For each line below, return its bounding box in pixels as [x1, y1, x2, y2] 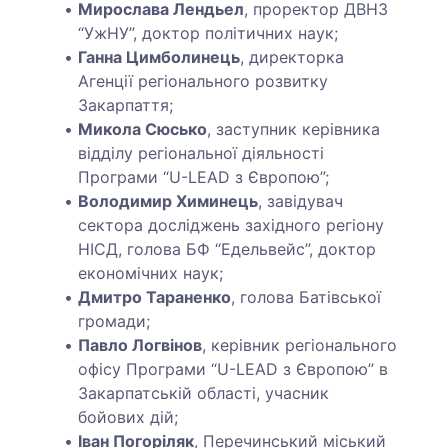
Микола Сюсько [78, 118, 208, 139]
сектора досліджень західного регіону [78, 214, 385, 235]
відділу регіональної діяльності [78, 142, 325, 163]
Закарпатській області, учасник [78, 382, 330, 403]
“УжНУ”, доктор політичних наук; [78, 22, 349, 43]
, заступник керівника [207, 118, 381, 139]
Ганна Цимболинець [78, 46, 241, 67]
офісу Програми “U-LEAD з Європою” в [78, 358, 389, 379]
